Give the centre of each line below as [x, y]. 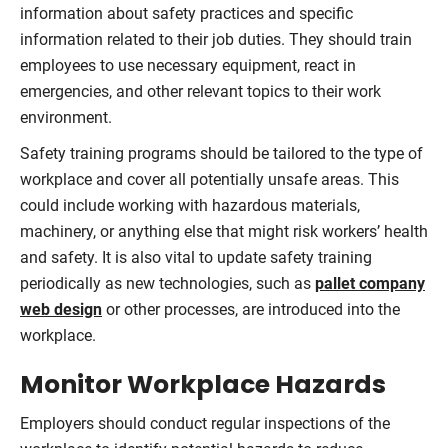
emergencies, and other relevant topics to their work [200, 91]
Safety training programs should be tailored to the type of [221, 153]
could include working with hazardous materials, [190, 205]
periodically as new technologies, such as [167, 283]
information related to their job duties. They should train [216, 39]
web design [61, 309]
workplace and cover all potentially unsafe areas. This [209, 179]
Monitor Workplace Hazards [203, 384]
